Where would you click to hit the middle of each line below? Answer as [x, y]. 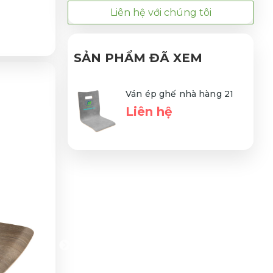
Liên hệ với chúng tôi [161, 12]
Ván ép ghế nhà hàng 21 [180, 94]
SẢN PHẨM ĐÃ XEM [138, 58]
